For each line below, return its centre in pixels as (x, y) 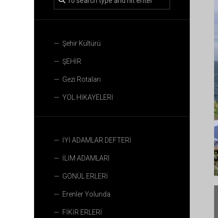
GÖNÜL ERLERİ (85, 176)
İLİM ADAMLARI (86, 158)
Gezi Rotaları (82, 79)
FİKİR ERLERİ (82, 212)
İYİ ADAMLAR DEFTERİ (97, 140)
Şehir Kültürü (82, 43)
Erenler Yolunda (86, 194)
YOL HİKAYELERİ (88, 97)
